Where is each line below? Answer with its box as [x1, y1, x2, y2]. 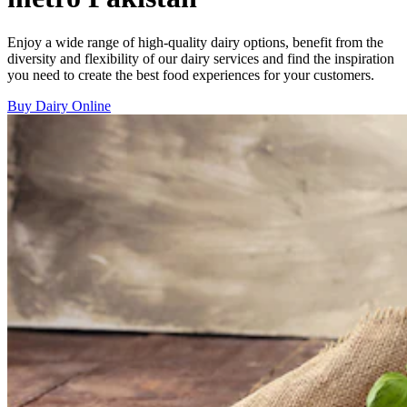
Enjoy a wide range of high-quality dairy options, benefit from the [7, 34, 383, 50]
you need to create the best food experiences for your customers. [7, 66, 374, 83]
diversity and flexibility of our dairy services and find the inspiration [7, 50, 394, 66]
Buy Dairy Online [7, 97, 111, 114]
